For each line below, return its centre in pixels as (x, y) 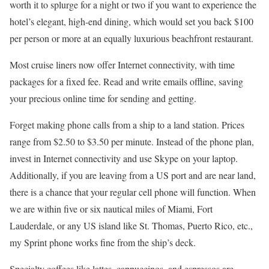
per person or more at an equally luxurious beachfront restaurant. (131, 38)
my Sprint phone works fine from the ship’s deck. (103, 243)
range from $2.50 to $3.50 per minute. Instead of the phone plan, (132, 142)
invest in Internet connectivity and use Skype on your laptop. (124, 159)
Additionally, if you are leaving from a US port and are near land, (133, 175)
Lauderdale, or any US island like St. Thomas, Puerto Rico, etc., (131, 226)
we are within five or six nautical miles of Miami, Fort (111, 209)
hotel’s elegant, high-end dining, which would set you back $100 (131, 22)
